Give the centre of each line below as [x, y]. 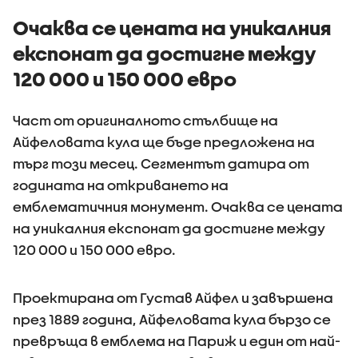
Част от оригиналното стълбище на [145, 120]
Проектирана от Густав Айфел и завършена [173, 298]
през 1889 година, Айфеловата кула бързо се [172, 319]
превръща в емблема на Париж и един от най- [177, 341]
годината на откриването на [121, 185]
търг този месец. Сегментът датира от [161, 163]
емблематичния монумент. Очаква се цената [178, 207]
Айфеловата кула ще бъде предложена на [164, 142]
